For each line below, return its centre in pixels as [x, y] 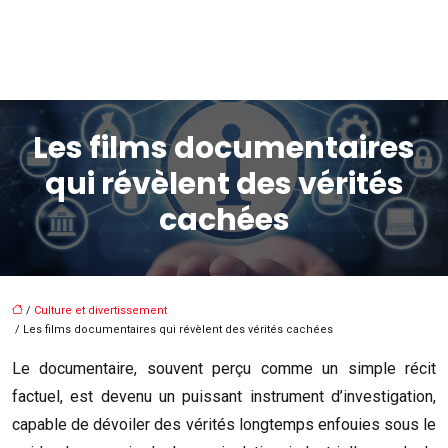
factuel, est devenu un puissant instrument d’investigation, [224, 396]
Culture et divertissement [100, 310]
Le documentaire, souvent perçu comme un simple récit [224, 368]
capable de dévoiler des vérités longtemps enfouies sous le [224, 424]
